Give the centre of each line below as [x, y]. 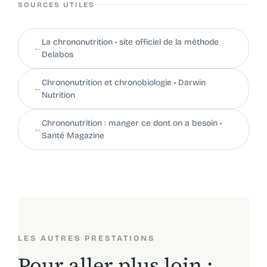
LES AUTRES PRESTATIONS [86, 238]
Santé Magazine [73, 135]
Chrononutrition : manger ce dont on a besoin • [131, 123]
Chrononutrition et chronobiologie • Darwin [123, 82]
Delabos [57, 54]
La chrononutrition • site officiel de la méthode [130, 42]
